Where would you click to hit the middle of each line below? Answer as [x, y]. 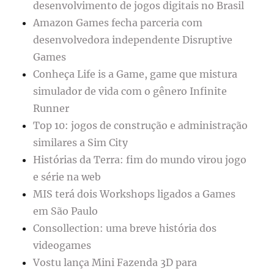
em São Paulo [66, 211]
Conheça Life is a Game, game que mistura [135, 74]
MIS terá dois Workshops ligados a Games [135, 194]
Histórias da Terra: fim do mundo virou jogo [140, 160]
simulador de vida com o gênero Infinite [130, 91]
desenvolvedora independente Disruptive [133, 40]
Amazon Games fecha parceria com [118, 23]
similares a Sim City [81, 143]
